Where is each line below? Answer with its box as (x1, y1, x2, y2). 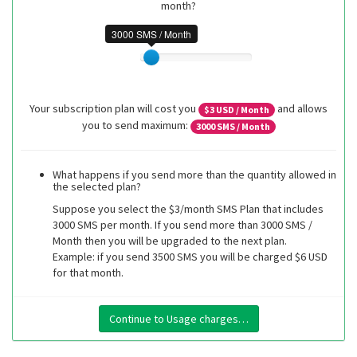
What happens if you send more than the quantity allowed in (53, 167, 336, 182)
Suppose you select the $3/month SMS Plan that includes (53, 201, 324, 216)
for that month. (53, 265, 124, 280)
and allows (275, 101, 328, 116)
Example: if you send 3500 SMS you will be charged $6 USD (53, 249, 328, 264)
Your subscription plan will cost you (29, 101, 198, 116)
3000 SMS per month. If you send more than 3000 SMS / (53, 217, 312, 232)
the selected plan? (53, 178, 141, 194)
